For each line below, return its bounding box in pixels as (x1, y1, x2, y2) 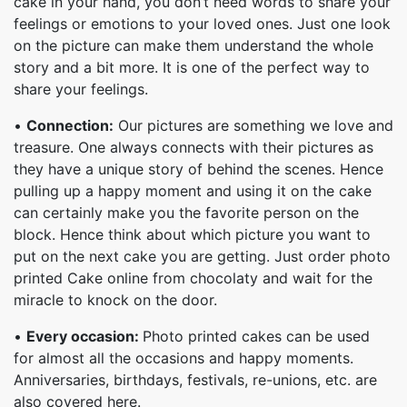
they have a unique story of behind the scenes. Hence (14, 160, 383, 178)
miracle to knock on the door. (14, 291, 217, 309)
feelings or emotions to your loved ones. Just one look (14, 15, 391, 33)
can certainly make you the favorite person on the (14, 203, 359, 222)
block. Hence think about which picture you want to (14, 225, 371, 243)
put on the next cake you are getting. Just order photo (14, 247, 391, 265)
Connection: (26, 116, 114, 134)
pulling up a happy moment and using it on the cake (14, 182, 372, 200)
